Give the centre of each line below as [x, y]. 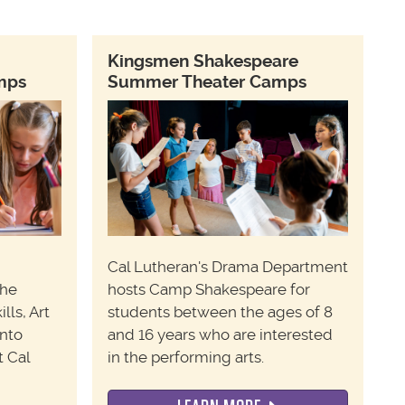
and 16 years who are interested [220, 335]
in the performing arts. [185, 358]
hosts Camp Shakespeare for [208, 290]
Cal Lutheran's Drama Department [227, 267]
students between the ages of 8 [220, 312]
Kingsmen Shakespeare [202, 61]
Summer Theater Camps [207, 81]
